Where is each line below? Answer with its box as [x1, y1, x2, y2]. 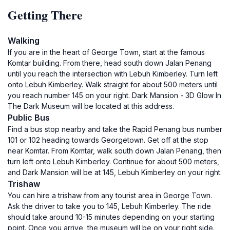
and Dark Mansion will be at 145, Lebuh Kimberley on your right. [8, 168, 222, 177]
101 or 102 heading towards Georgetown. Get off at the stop [8, 136, 208, 144]
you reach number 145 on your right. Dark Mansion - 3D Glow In [8, 91, 221, 100]
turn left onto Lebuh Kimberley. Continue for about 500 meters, [8, 157, 219, 166]
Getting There [8, 6, 83, 24]
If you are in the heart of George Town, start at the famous [8, 48, 205, 56]
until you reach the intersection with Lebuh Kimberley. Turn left [8, 69, 218, 78]
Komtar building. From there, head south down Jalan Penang [8, 59, 212, 67]
